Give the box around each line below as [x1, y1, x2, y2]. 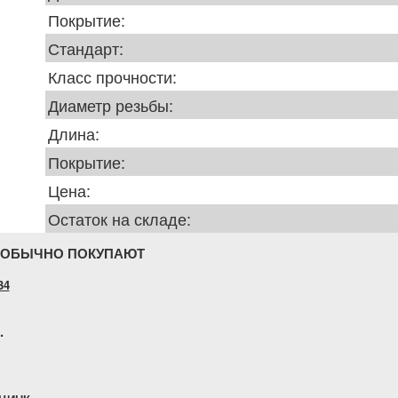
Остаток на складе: [48, 207, 191, 230]
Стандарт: [48, 36, 123, 60]
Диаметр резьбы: [48, 93, 173, 116]
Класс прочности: [48, 65, 177, 88]
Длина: [48, 122, 99, 145]
